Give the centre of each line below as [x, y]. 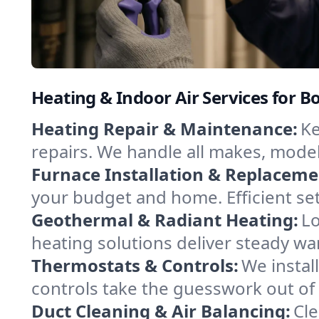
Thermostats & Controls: [135, 265]
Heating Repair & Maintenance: [164, 129]
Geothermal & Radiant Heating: [165, 220]
